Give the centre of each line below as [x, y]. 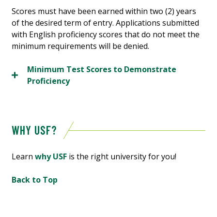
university [128, 156]
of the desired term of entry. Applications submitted [105, 23]
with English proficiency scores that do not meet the [106, 34]
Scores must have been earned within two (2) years [104, 11]
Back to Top [35, 179]
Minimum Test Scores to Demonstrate [102, 69]
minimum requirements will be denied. [80, 46]
